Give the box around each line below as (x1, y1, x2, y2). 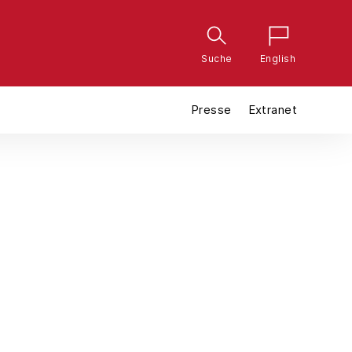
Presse (191, 102, 232, 117)
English (259, 53, 296, 64)
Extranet (247, 102, 297, 117)
